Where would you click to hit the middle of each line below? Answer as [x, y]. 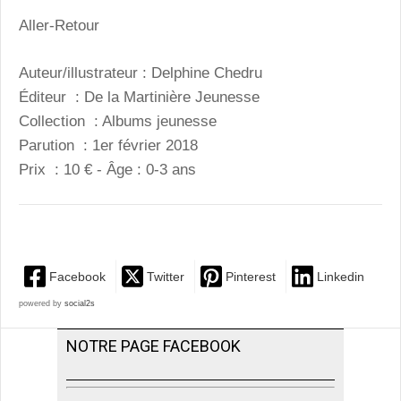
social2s [80, 303]
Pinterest [251, 276]
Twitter [166, 276]
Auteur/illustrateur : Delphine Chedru [141, 73]
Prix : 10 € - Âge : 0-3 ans [107, 169]
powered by [42, 303]
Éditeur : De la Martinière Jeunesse [139, 97]
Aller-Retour [59, 26]
